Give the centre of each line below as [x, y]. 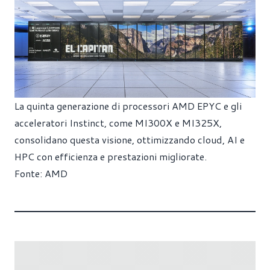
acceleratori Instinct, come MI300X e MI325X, [118, 122]
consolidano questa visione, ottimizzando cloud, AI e [130, 139]
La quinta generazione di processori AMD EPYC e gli [128, 105]
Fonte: [30, 173]
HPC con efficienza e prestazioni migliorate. [111, 156]
